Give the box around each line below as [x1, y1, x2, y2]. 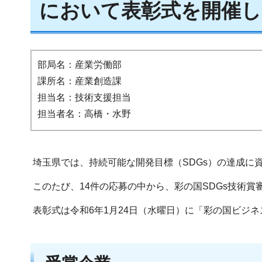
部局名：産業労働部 [37, 60, 122, 70]
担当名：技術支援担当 [37, 92, 131, 103]
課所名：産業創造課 [37, 76, 122, 87]
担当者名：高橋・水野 [37, 109, 131, 119]
